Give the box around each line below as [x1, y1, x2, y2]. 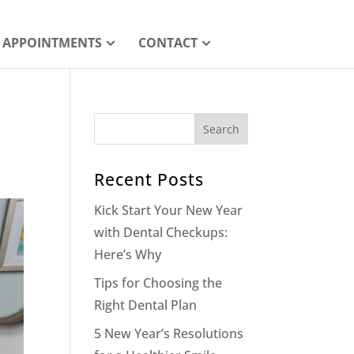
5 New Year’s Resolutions [94, 325, 244, 342]
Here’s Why [94, 246, 162, 263]
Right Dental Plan [94, 296, 198, 314]
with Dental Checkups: [94, 224, 228, 241]
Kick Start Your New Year [94, 201, 243, 219]
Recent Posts [94, 168, 205, 190]
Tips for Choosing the [94, 274, 223, 292]
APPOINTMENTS [2, 34, 102, 52]
